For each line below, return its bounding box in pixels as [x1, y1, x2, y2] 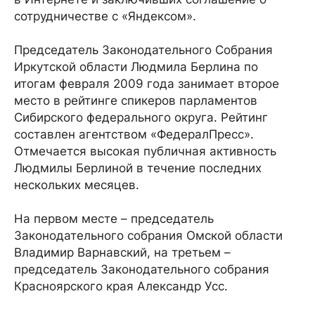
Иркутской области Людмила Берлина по [14, 60, 258, 74]
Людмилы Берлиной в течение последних [14, 161, 262, 175]
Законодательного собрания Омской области [14, 229, 283, 243]
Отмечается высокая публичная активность [14, 144, 276, 158]
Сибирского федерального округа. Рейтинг [14, 110, 268, 124]
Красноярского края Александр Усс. [14, 279, 228, 293]
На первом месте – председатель [14, 212, 214, 226]
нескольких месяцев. [14, 178, 139, 192]
